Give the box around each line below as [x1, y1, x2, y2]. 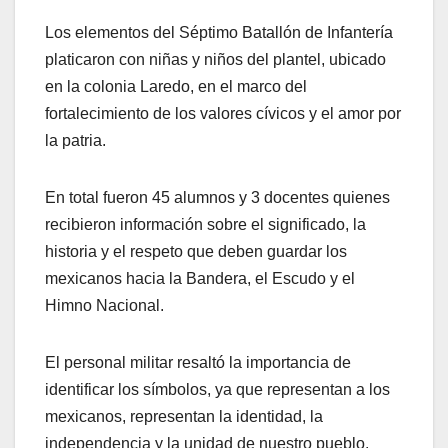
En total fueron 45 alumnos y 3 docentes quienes [45, 189, 390, 207]
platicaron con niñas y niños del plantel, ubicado [45, 51, 386, 69]
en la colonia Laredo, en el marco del [45, 78, 307, 96]
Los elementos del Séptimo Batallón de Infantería [45, 24, 393, 42]
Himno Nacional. [45, 297, 164, 315]
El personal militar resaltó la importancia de [45, 354, 351, 372]
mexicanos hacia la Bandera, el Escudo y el [45, 270, 355, 288]
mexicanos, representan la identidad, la [45, 408, 323, 426]
